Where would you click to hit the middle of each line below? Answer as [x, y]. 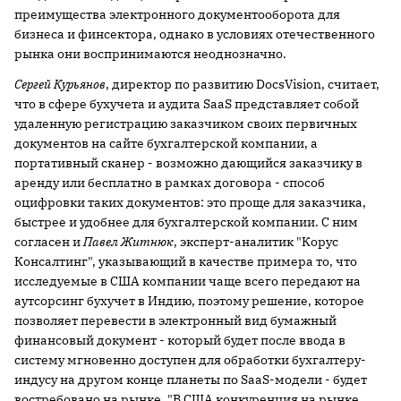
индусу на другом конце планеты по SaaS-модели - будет [191, 380]
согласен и [49, 242]
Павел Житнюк [128, 242]
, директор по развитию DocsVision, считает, [243, 84]
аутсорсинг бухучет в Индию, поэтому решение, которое [189, 301]
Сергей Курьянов [60, 84]
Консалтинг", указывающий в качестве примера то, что [186, 261]
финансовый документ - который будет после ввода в [180, 340]
